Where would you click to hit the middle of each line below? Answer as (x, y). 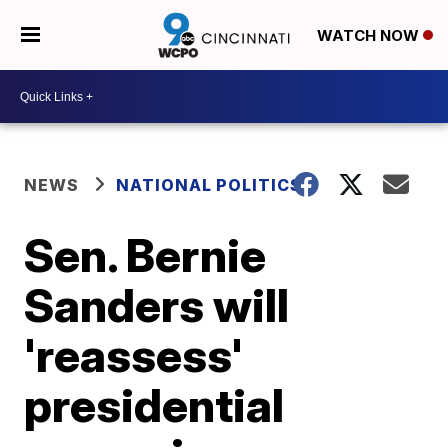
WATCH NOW (369, 36)
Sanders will (157, 305)
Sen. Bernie (145, 255)
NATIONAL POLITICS (209, 185)
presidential (154, 405)
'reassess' (134, 355)
